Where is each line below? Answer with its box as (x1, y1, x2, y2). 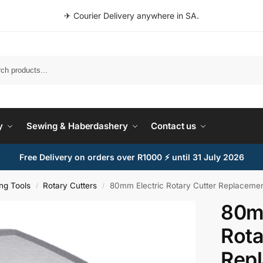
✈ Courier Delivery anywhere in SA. (64, 11, 199, 21)
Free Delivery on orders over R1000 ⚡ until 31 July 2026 (19, 152, 244, 162)
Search (236, 56, 261, 65)
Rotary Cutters (43, 181, 97, 190)
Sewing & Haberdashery (26, 120, 128, 131)
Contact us (151, 120, 197, 131)
